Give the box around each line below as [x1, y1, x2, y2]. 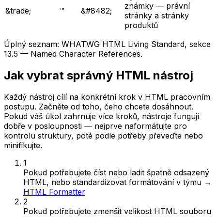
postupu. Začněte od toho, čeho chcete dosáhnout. [4, 101, 193, 111]
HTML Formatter [23, 186, 85, 197]
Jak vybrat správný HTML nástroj [4, 68, 193, 83]
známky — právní [124, 1, 190, 11]
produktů [124, 20, 158, 31]
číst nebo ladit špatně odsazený [93, 167, 209, 177]
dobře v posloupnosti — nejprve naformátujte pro [4, 121, 187, 131]
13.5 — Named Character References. [4, 49, 142, 59]
